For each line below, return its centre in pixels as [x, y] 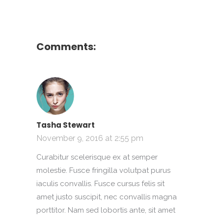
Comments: [66, 47]
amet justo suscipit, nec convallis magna [107, 197]
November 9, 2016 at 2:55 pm [90, 138]
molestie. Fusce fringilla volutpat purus [103, 170]
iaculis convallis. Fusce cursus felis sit [100, 184]
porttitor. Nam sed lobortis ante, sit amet [106, 210]
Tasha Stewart [66, 125]
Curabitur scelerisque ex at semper [97, 157]
